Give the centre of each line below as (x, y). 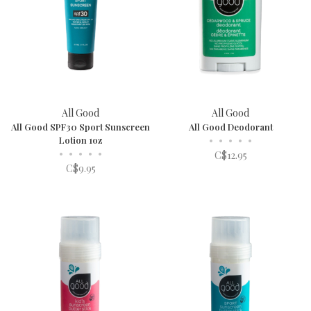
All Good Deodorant (230, 127)
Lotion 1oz (81, 140)
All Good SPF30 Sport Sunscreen (81, 127)
